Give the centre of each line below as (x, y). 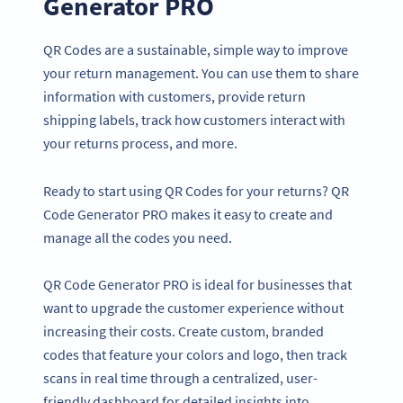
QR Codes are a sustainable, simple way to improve (196, 49)
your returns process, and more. (140, 143)
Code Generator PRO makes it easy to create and (188, 214)
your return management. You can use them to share (201, 72)
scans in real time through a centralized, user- (180, 378)
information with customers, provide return (175, 96)
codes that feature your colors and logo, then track (195, 355)
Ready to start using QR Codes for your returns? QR (196, 190)
